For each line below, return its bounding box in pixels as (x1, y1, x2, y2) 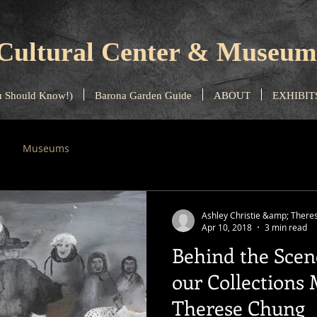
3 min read (265, 221, 307, 233)
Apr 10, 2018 (202, 221, 252, 233)
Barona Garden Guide (94, 90, 192, 101)
